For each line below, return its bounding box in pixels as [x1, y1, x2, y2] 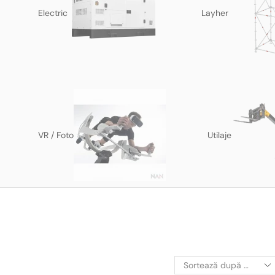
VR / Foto [38, 130, 74, 141]
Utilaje [207, 130, 231, 141]
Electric [38, 7, 68, 18]
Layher [201, 7, 228, 18]
